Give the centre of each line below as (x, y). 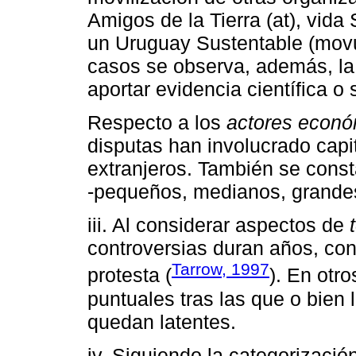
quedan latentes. (162, 321)
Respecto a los (157, 123)
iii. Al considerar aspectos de (219, 225)
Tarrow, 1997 (221, 269)
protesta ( (130, 275)
